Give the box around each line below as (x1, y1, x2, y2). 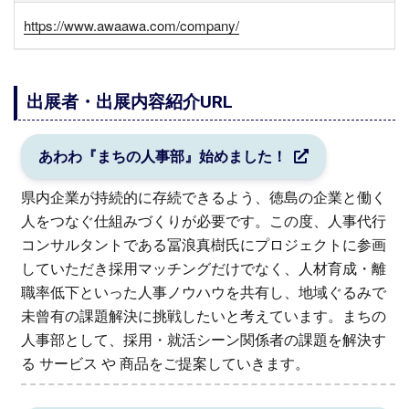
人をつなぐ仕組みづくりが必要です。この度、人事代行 (20, 212, 386, 230)
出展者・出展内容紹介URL (26, 91, 233, 113)
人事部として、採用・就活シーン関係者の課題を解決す (20, 330, 386, 349)
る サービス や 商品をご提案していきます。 (20, 354, 309, 372)
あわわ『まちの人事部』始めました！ (37, 147, 287, 165)
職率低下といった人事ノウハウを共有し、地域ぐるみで (20, 283, 386, 301)
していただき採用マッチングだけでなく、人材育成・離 (20, 259, 386, 278)
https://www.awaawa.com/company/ (24, 16, 239, 36)
